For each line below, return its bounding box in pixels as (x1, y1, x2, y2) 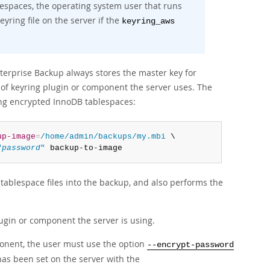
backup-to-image (45, 143, 122, 152)
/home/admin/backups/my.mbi (40, 132, 166, 141)
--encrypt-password (147, 240, 234, 250)
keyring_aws (122, 17, 175, 26)
